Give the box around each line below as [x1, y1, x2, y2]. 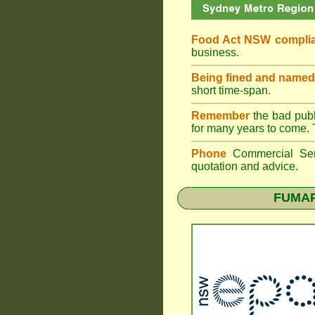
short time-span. [191, 84, 271, 96]
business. [191, 46, 239, 58]
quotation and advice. [191, 160, 298, 172]
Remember [191, 110, 250, 122]
